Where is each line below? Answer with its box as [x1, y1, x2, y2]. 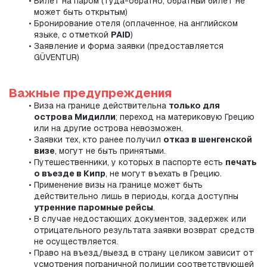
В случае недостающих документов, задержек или [33, 213, 246, 225]
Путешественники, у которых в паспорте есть [33, 157, 225, 168]
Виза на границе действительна [33, 100, 169, 111]
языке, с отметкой [34, 29, 111, 41]
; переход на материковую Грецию [116, 111, 254, 123]
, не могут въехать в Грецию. [105, 168, 222, 179]
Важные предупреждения [9, 85, 172, 101]
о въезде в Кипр [34, 168, 105, 179]
